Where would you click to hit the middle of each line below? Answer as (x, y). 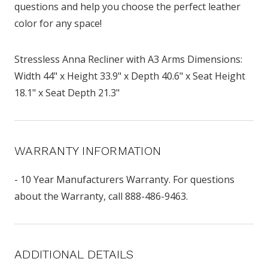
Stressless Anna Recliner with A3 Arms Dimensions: (128, 59)
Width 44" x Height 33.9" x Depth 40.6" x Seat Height (130, 76)
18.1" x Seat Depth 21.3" (67, 92)
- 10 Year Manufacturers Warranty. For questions (124, 179)
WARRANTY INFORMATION (88, 150)
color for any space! (59, 23)
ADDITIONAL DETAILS (74, 254)
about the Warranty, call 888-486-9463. (101, 196)
